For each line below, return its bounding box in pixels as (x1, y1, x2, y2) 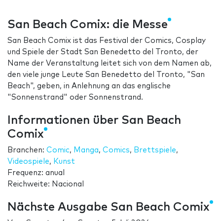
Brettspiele (134, 147, 176, 154)
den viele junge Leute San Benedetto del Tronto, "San (7, 71, 205, 79)
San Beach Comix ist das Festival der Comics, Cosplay (7, 37, 206, 45)
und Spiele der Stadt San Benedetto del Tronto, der (7, 48, 198, 56)
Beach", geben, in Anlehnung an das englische (7, 82, 171, 90)
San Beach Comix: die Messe (7, 19, 168, 31)
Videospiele (7, 158, 49, 166)
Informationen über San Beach (7, 114, 181, 127)
